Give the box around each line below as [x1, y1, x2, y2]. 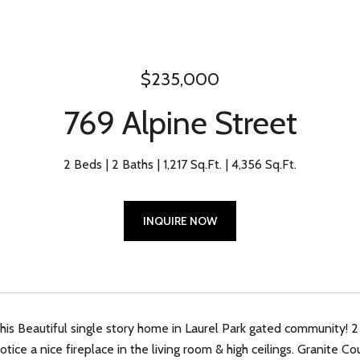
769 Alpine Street [63, 103, 297, 142]
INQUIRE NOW [143, 214, 217, 228]
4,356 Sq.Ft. [231, 157, 297, 172]
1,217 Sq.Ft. [163, 157, 222, 172]
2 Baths [112, 157, 153, 172]
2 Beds [63, 157, 102, 172]
